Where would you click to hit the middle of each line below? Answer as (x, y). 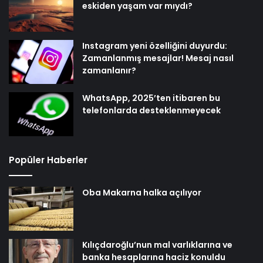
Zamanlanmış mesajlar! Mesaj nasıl (158, 58)
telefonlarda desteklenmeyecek (151, 111)
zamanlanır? (109, 71)
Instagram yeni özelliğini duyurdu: (155, 46)
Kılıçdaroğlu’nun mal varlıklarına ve (157, 245)
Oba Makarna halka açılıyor (142, 193)
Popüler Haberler (48, 160)
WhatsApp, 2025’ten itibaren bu (151, 98)
